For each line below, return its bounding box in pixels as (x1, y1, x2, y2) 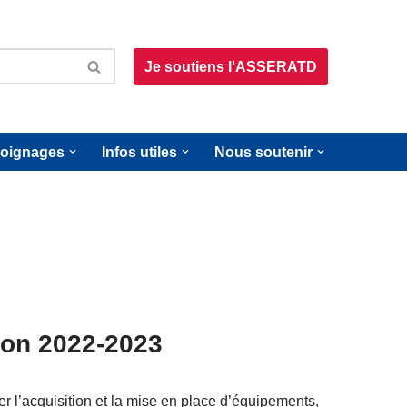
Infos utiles (102, 144, 177, 160)
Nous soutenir (214, 144, 313, 160)
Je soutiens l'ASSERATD (144, 58, 317, 74)
